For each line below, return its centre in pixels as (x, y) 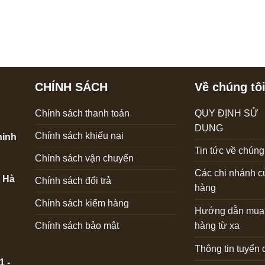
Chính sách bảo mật (77, 225)
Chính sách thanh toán (82, 113)
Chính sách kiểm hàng (82, 203)
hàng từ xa (217, 225)
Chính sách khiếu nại (79, 135)
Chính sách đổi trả (73, 180)
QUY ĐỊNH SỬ (226, 113)
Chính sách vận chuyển (84, 158)
